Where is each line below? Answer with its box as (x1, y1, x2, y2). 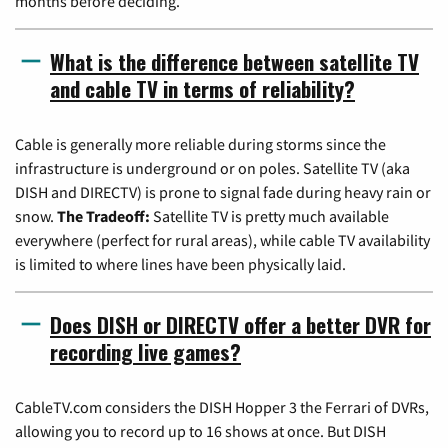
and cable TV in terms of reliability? (50, 72, 355, 104)
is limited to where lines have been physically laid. (15, 253, 346, 274)
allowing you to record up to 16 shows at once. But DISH (15, 420, 386, 441)
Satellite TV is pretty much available (150, 205, 389, 226)
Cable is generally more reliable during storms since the (15, 133, 386, 154)
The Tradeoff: (57, 205, 150, 226)
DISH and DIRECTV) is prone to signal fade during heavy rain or (15, 181, 431, 202)
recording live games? (50, 335, 241, 367)
